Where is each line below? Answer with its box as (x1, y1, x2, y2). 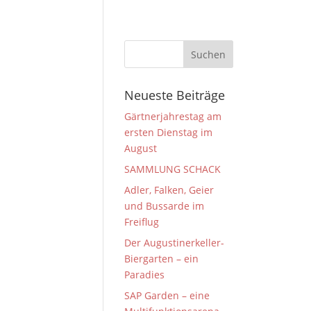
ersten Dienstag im (124, 126, 213, 139)
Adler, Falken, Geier (124, 183, 215, 196)
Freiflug (124, 215, 160, 228)
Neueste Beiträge (124, 87, 226, 103)
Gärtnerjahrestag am (124, 110, 222, 123)
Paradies (124, 268, 165, 281)
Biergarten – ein (124, 252, 199, 265)
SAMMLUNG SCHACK (124, 162, 221, 176)
